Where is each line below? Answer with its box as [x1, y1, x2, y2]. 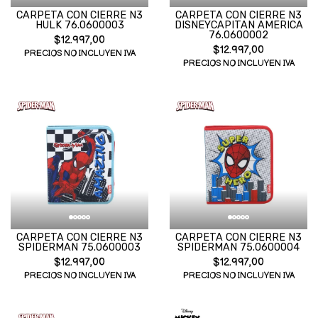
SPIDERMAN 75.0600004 [177, 241, 300, 253]
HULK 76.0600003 [35, 19, 124, 31]
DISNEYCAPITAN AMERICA [174, 19, 303, 31]
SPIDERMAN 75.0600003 [18, 241, 141, 253]
